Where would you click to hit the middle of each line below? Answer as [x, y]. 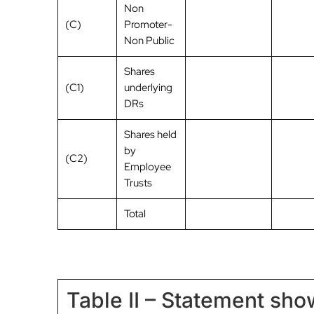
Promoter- [148, 24]
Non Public [149, 40]
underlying [148, 87]
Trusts [138, 183]
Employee [148, 166]
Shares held [150, 134]
